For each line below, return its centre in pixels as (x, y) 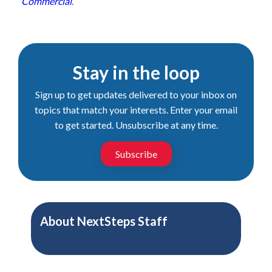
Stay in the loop (136, 72)
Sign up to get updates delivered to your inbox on (136, 94)
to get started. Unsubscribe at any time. (136, 125)
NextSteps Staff (122, 221)
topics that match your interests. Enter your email (136, 110)
